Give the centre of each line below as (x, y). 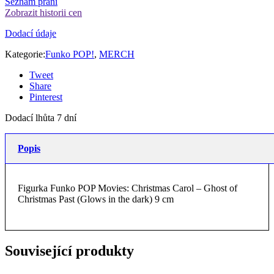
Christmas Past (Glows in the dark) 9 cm (96, 199)
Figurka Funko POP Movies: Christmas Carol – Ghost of (128, 188)
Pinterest (46, 97)
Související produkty (69, 250)
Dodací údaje (31, 33)
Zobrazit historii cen (43, 12)
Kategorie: (25, 54)
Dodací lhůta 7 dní (41, 117)
